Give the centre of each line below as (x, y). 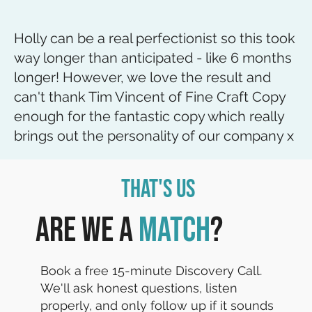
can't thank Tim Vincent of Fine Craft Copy (150, 97)
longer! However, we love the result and (142, 78)
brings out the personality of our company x (154, 136)
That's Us (158, 190)
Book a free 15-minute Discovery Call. (151, 270)
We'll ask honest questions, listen (139, 288)
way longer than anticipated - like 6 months (153, 58)
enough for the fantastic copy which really (149, 117)
